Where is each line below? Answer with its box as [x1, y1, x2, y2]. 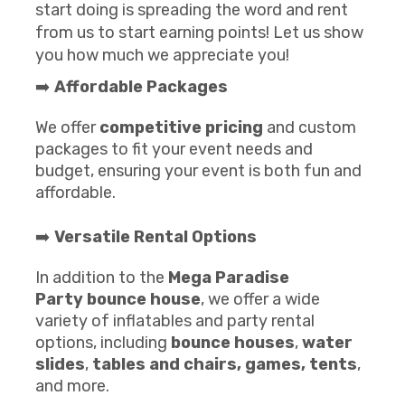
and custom [263, 118, 356, 137]
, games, [237, 354, 309, 374]
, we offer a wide [201, 289, 320, 309]
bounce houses [171, 333, 295, 353]
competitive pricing [99, 118, 263, 137]
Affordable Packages [54, 77, 228, 97]
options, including [35, 333, 171, 353]
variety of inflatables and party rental [35, 311, 315, 331]
